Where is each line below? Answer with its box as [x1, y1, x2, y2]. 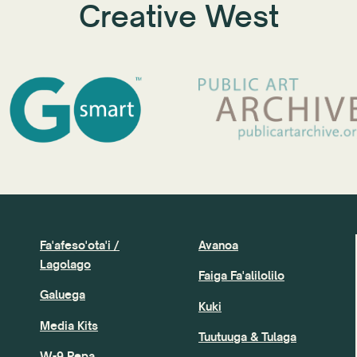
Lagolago [40, 256, 91, 272]
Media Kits [40, 317, 98, 333]
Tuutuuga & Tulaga [198, 328, 296, 344]
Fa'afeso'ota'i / [40, 237, 120, 253]
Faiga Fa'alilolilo [198, 268, 284, 284]
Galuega [40, 287, 85, 303]
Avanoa [198, 237, 238, 253]
